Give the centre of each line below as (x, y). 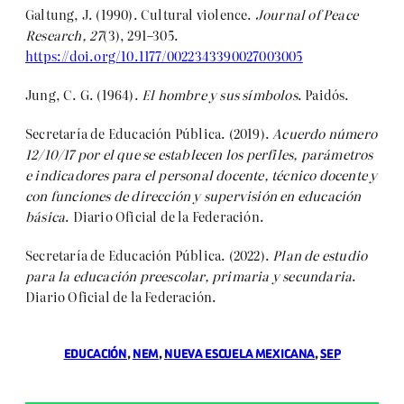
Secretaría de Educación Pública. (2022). (149, 255)
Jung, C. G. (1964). (83, 95)
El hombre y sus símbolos (220, 95)
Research (54, 35)
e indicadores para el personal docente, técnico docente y (202, 175)
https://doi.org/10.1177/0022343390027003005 (164, 56)
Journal (280, 14)
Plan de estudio (320, 255)
